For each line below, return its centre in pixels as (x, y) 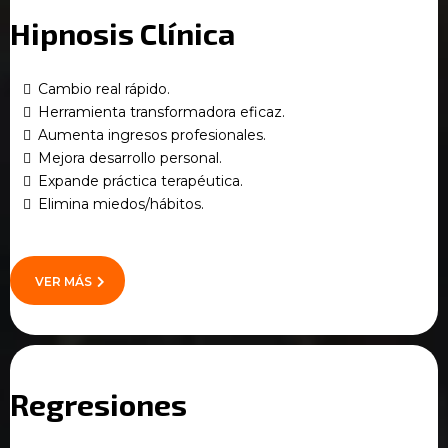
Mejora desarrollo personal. (130, 158)
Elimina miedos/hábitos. (121, 204)
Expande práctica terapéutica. (140, 181)
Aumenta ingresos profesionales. (152, 135)
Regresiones (98, 404)
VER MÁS (63, 282)
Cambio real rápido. (104, 89)
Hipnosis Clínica (122, 33)
